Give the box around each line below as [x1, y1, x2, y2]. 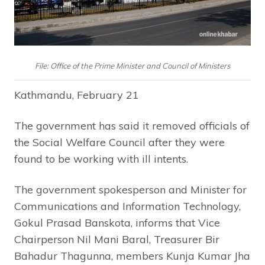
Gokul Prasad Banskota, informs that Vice [14, 215, 220, 230]
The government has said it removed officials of [14, 118, 250, 132]
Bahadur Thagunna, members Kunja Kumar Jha [14, 248, 250, 263]
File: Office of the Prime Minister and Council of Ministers [35, 61, 230, 71]
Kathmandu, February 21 [14, 88, 139, 102]
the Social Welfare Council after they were [14, 135, 225, 149]
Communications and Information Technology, [14, 199, 241, 213]
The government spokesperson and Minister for [14, 182, 247, 196]
